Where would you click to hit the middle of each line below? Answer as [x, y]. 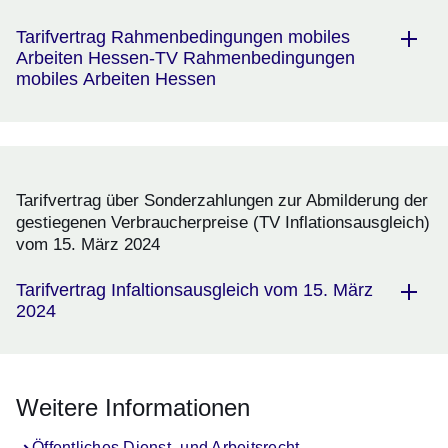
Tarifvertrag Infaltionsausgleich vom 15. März [194, 290]
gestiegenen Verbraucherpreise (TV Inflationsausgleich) [223, 223]
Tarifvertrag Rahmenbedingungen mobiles [183, 37]
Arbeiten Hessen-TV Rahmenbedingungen [185, 58]
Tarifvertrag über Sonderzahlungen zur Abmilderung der [222, 201]
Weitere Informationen [133, 408]
